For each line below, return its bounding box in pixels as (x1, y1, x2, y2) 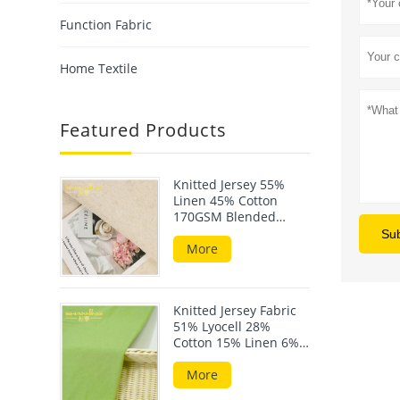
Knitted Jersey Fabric (173, 302, 297, 320)
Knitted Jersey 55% (173, 176, 286, 194)
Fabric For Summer (173, 224, 287, 242)
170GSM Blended (173, 208, 277, 226)
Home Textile (60, 60, 138, 78)
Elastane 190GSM (173, 350, 278, 368)
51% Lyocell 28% (173, 318, 271, 336)
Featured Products (60, 118, 228, 143)
